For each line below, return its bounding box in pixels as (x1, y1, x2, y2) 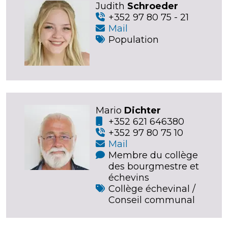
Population (108, 34, 159, 45)
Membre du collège (108, 149, 198, 161)
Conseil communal (108, 194, 195, 206)
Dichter (124, 104, 161, 116)
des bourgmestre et (108, 160, 199, 172)
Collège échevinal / (108, 183, 195, 194)
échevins (108, 172, 149, 183)
